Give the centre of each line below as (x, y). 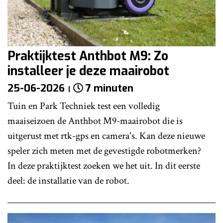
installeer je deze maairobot (88, 71)
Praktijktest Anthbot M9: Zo (88, 56)
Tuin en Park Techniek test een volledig (84, 106)
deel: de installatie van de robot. (68, 181)
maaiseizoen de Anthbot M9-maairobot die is (95, 121)
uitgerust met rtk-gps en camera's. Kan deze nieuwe (106, 136)
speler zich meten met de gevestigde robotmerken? (104, 151)
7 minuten (110, 89)
